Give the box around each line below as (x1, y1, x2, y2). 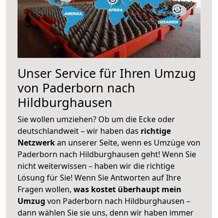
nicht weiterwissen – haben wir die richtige (18, 160, 175, 171)
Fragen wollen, (18, 183, 73, 195)
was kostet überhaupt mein (73, 183, 182, 195)
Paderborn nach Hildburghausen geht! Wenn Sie (18, 148, 196, 160)
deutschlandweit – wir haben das (18, 125, 141, 136)
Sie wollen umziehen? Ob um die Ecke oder (18, 113, 175, 125)
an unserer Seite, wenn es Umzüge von (57, 137, 200, 148)
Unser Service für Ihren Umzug (18, 64, 196, 81)
